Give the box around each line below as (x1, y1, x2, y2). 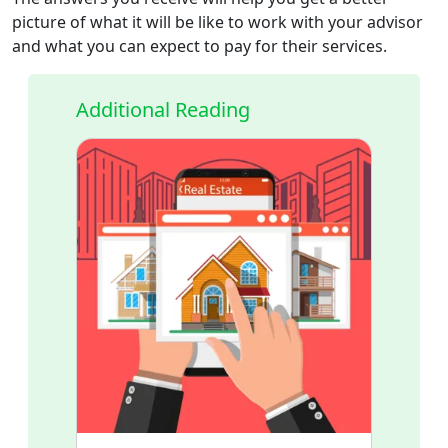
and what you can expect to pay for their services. (12, 34, 387, 57)
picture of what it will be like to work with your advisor (12, 10, 423, 33)
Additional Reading (76, 95, 250, 123)
